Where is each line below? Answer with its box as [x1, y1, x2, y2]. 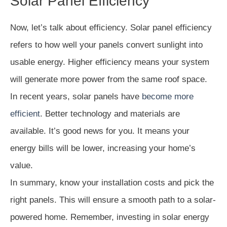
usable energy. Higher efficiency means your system [10, 57, 209, 67]
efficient [10, 109, 40, 119]
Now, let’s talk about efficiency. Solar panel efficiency [10, 23, 212, 33]
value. [10, 161, 33, 171]
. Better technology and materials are [40, 109, 180, 119]
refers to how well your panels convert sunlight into [10, 40, 203, 50]
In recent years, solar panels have [10, 92, 142, 102]
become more [142, 92, 194, 102]
